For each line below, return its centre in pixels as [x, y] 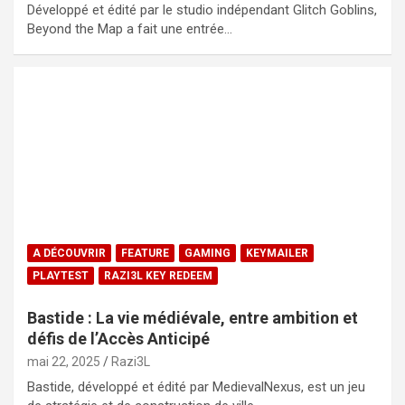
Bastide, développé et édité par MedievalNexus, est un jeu [196, 386]
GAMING [207, 253]
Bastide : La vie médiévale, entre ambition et [193, 317]
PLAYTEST [61, 275]
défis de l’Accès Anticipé [118, 338]
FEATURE [145, 253]
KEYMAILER [277, 253]
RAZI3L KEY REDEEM [158, 275]
